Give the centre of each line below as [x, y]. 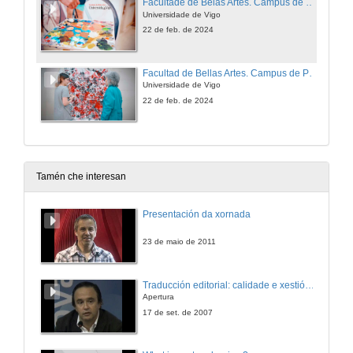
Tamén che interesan [81, 177]
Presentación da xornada [197, 215]
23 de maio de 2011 [179, 242]
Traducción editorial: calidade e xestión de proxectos [310, 285]
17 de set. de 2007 [178, 312]
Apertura [158, 297]
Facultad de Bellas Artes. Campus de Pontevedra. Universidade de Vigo [314, 73]
